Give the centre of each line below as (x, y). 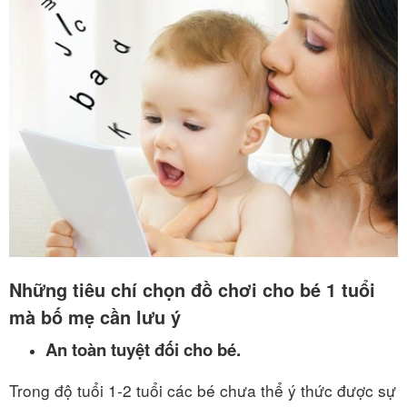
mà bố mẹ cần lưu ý (98, 317)
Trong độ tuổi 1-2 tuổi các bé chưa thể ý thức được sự (203, 391)
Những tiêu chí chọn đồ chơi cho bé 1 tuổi (192, 290)
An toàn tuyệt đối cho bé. (145, 350)
